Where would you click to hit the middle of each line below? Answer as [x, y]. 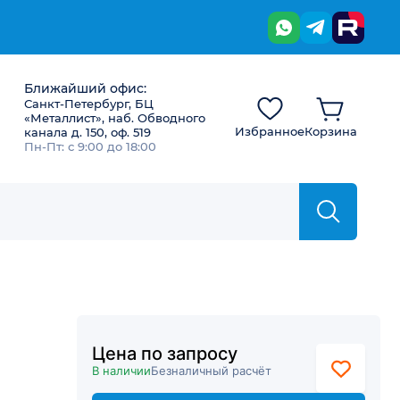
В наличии [121, 371]
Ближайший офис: [85, 88]
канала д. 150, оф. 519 [87, 132]
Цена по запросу [165, 354]
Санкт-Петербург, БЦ [89, 104]
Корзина [331, 131]
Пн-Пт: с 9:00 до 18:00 [90, 146]
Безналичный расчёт [211, 371]
